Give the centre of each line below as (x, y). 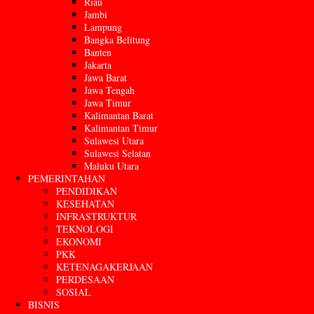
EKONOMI (79, 242)
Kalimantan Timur (121, 128)
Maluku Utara (111, 166)
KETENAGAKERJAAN (104, 267)
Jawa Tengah (109, 90)
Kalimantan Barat (119, 116)
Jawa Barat (105, 78)
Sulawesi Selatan (117, 153)
